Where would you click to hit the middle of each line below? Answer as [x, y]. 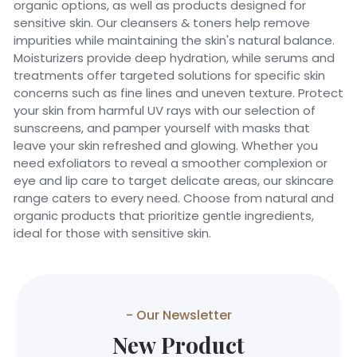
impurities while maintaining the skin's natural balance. [174, 40]
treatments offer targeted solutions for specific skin [169, 75]
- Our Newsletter [178, 315]
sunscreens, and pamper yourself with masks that [162, 127]
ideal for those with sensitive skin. [112, 233]
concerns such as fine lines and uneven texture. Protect [178, 92]
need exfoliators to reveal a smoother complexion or [171, 163]
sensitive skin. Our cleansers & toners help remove [162, 22]
